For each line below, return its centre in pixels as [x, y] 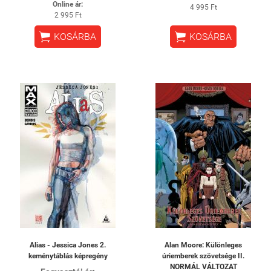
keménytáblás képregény [68, 256]
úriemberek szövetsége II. [203, 256]
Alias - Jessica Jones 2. [68, 245]
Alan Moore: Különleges [203, 245]
